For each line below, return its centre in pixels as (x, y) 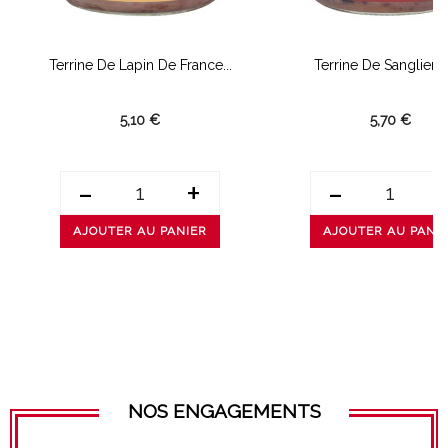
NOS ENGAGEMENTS (224, 410)
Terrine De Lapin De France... (140, 65)
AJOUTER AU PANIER (140, 231)
